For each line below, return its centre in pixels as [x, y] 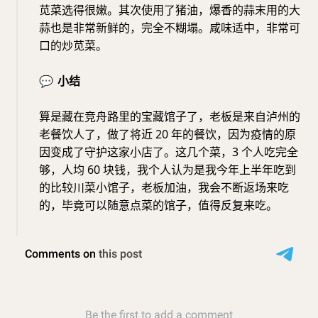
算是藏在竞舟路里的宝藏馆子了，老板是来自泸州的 [170, 117]
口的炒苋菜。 [73, 46]
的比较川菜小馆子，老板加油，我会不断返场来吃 [164, 188]
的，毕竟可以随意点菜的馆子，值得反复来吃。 [158, 205]
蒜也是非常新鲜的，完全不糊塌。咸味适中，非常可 [170, 28]
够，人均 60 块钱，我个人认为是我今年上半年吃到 [168, 170]
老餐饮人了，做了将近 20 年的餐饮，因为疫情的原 [168, 135]
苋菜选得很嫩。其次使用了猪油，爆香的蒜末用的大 [170, 10]
